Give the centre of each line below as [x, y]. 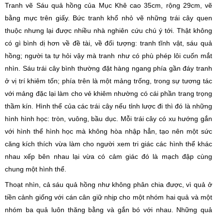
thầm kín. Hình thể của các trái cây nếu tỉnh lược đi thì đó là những [108, 106]
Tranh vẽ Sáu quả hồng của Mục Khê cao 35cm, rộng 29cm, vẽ [108, 5]
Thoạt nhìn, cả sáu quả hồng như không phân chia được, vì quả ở [108, 185]
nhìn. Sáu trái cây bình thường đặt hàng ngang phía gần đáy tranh [108, 68]
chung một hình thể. [36, 169]
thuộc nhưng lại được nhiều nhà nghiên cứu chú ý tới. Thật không [108, 31]
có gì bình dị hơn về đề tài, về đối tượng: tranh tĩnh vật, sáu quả [108, 43]
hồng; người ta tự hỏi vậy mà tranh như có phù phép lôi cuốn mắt [108, 56]
